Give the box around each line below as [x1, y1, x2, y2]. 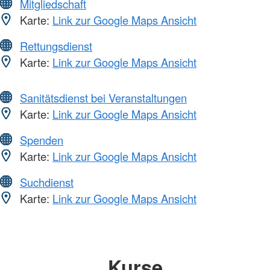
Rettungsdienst [20, 38, 92, 54]
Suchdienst [20, 174, 74, 190]
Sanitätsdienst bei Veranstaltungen [20, 90, 187, 106]
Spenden [20, 132, 63, 148]
